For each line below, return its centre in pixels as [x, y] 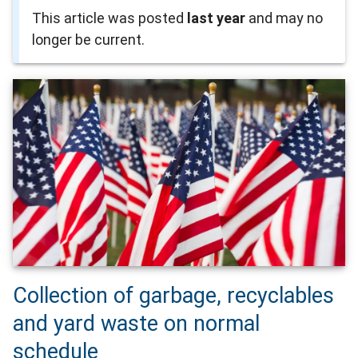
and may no [284, 18]
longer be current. [88, 40]
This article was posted [109, 18]
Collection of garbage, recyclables [173, 296]
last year [216, 18]
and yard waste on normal [136, 324]
